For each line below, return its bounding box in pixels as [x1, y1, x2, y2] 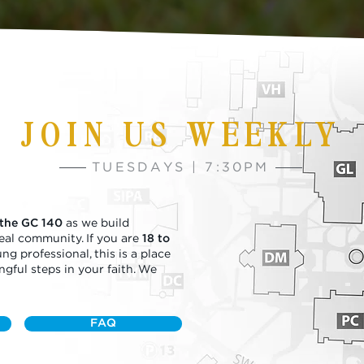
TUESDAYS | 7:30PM [92, 161, 270, 174]
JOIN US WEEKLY [20, 110, 342, 154]
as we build [63, 218, 129, 229]
